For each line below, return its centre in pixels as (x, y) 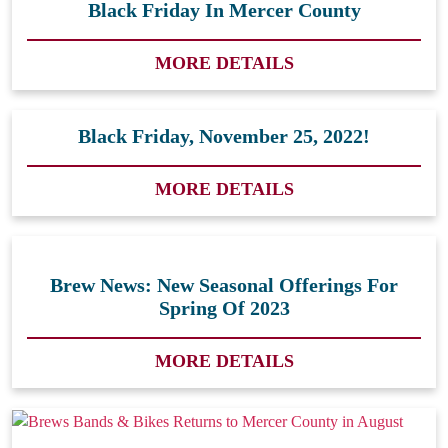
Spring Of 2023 (224, 307)
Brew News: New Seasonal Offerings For (224, 284)
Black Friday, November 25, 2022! (224, 135)
